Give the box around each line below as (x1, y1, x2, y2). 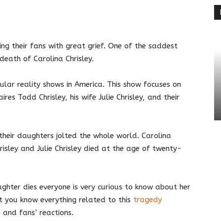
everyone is (39, 182, 78, 191)
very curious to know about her (80, 182, 190, 191)
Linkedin (53, 10, 76, 18)
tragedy (133, 195, 162, 204)
